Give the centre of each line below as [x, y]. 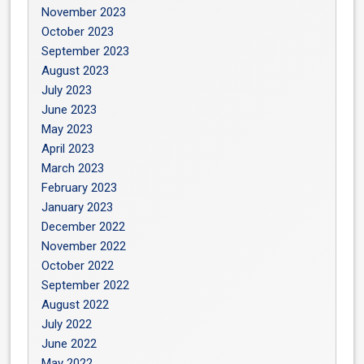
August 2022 [76, 304]
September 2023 [86, 51]
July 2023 [67, 90]
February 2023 [80, 187]
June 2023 [69, 109]
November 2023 [84, 12]
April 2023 [68, 148]
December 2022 [84, 226]
